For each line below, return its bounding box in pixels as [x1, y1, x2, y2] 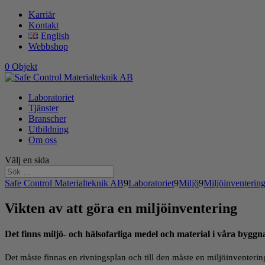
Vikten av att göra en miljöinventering [5, 200, 237, 216]
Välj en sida [5, 155, 49, 165]
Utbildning [28, 124, 69, 134]
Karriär [28, 9, 55, 20]
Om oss [28, 135, 57, 145]
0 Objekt [5, 62, 37, 72]
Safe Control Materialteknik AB [5, 178, 124, 188]
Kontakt [28, 20, 59, 30]
